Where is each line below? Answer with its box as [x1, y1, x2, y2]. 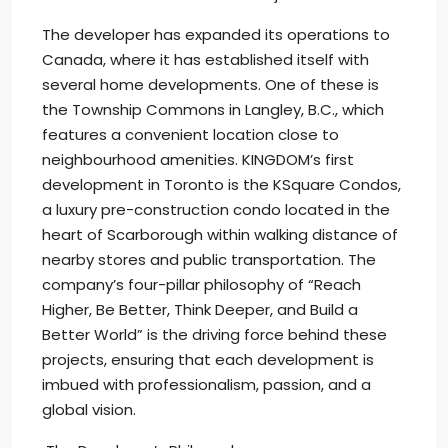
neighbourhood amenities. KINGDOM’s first [42, 149, 354, 170]
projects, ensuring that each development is [42, 349, 374, 370]
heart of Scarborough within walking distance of [42, 224, 398, 245]
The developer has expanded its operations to [42, 24, 390, 45]
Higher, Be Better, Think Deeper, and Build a [42, 299, 358, 320]
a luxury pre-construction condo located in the [42, 199, 390, 220]
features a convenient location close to [42, 124, 339, 145]
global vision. [42, 399, 136, 420]
